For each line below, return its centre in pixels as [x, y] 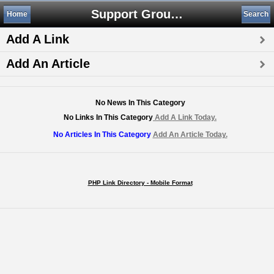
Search [256, 14]
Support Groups [177, 14]
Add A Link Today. [185, 117]
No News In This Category [140, 103]
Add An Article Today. [190, 135]
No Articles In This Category [103, 135]
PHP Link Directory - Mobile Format [140, 183]
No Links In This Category [108, 117]
